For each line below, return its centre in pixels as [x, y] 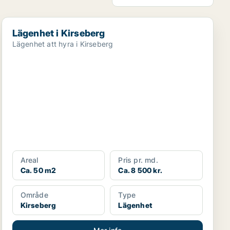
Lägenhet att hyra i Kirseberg [63, 44]
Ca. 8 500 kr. [140, 170]
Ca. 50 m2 [38, 170]
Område [34, 195]
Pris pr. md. [138, 160]
